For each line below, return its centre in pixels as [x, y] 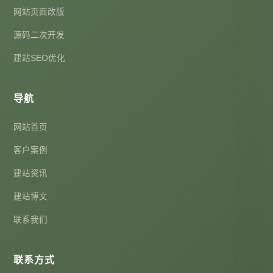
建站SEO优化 [39, 58]
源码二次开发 [39, 35]
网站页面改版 [39, 12]
